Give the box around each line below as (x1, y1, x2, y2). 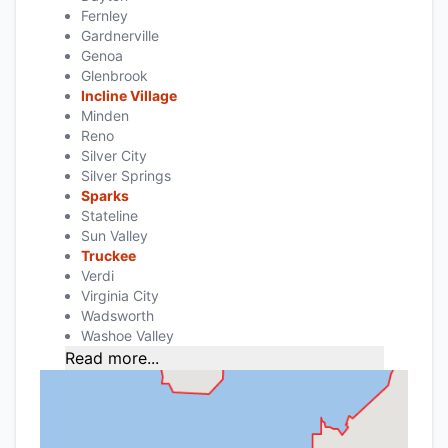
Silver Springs (80, 166, 171, 184)
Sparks (80, 186, 129, 204)
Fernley (80, 6, 128, 24)
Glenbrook (80, 66, 148, 84)
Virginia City (80, 286, 159, 304)
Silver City (80, 146, 147, 164)
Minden (80, 106, 129, 124)
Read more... (64, 347, 159, 368)
